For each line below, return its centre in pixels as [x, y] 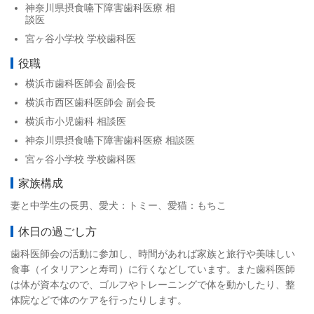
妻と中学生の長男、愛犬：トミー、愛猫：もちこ [118, 205]
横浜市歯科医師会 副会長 [81, 83]
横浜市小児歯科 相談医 [76, 121]
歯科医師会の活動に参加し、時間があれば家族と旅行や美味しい [153, 253]
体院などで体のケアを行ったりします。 [99, 300]
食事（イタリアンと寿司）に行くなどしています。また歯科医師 [153, 269]
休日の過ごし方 [57, 231]
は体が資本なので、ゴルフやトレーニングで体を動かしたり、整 [153, 284]
